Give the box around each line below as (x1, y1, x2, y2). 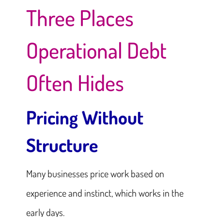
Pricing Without (26, 105, 143, 129)
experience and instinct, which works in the (26, 186, 184, 199)
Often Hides (26, 68, 124, 96)
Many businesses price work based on (26, 167, 164, 180)
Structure (26, 133, 98, 156)
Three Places (26, 3, 134, 31)
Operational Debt (26, 36, 167, 64)
